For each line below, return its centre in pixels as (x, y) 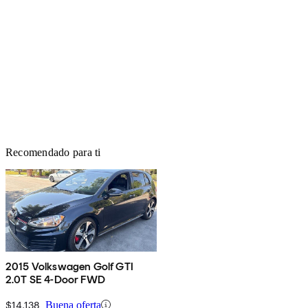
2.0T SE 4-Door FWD (55, 279)
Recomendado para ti (53, 152)
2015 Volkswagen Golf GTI (69, 266)
